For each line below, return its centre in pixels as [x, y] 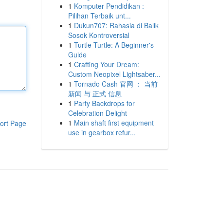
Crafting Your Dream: [106, 64]
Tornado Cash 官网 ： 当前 [116, 84]
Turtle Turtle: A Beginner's [114, 45]
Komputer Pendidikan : [109, 6]
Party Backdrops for [104, 103]
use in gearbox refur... [102, 132]
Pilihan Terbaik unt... [99, 16]
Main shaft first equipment [114, 123]
